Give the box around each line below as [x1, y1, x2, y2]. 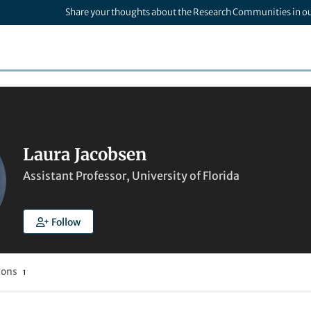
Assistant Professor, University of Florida [23, 169, 239, 183]
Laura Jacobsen [23, 144, 146, 165]
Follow [51, 216, 81, 228]
